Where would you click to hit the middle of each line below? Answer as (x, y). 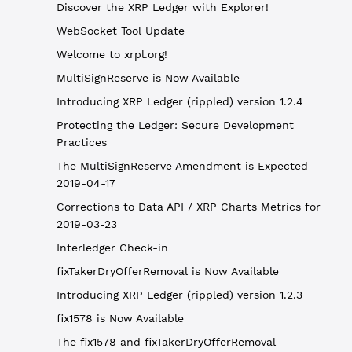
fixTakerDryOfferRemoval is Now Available (168, 271)
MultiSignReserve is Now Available (148, 78)
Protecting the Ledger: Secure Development (175, 125)
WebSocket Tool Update (121, 31)
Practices (82, 142)
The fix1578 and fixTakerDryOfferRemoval (166, 342)
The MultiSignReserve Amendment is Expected (182, 166)
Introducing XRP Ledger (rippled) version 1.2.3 (180, 295)
